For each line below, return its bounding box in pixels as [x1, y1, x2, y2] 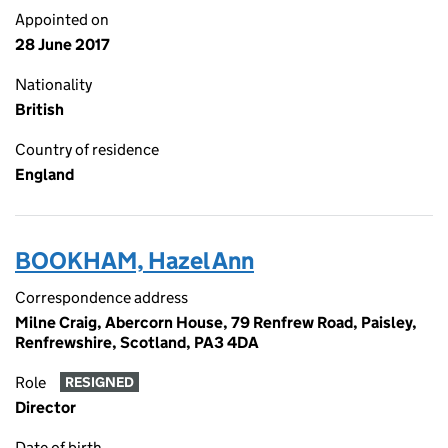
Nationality [15, 75, 92, 94]
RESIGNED [64, 373, 134, 392]
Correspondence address [15, 288, 188, 307]
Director [15, 398, 76, 417]
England [15, 165, 74, 184]
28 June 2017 [15, 35, 110, 54]
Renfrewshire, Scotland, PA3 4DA [15, 333, 259, 352]
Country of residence [15, 140, 159, 159]
